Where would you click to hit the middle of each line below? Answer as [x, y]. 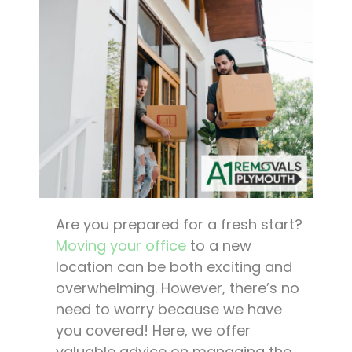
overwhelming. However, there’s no [178, 288]
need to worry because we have [169, 309]
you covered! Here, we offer [153, 330]
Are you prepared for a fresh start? [179, 224]
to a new [219, 245]
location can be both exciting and [174, 266]
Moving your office [121, 245]
